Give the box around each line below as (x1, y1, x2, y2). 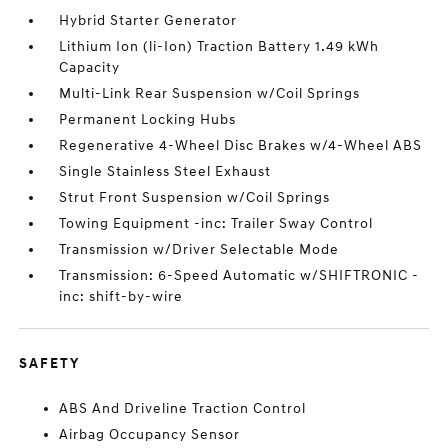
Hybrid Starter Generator (59, 12, 238, 29)
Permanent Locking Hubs (59, 111, 237, 128)
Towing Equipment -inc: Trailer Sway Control (59, 215, 374, 232)
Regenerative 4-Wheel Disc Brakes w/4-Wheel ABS (59, 137, 423, 154)
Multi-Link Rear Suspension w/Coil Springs (59, 85, 361, 102)
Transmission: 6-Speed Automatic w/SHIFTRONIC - (59, 267, 420, 284)
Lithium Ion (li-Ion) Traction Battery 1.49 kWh (59, 38, 380, 55)
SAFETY (19, 355, 81, 372)
